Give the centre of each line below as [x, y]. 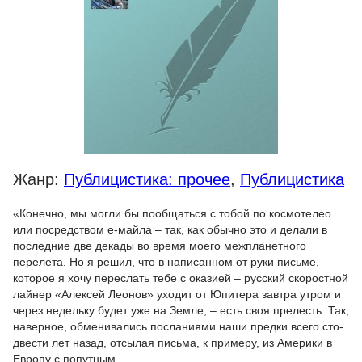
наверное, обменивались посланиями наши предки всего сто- [178, 326]
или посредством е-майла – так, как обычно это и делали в [170, 229]
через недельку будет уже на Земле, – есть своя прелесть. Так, [181, 310]
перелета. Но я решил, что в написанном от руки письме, [166, 262]
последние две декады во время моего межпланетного [160, 246]
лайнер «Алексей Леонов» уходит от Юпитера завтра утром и [177, 294]
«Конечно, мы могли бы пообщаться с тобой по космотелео [172, 213]
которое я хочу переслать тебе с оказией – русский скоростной [181, 278]
